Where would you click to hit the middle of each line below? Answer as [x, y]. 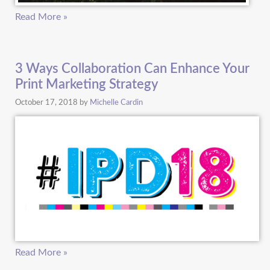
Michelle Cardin [116, 102]
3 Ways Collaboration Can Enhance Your [132, 69]
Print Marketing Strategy [86, 85]
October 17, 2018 [47, 102]
